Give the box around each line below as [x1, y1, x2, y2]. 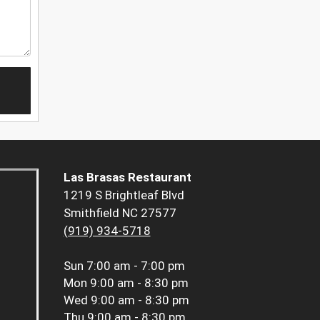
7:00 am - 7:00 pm [86, 259, 185, 274]
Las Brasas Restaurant [63, 170, 191, 185]
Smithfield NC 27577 [63, 206, 176, 221]
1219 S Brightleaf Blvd [63, 188, 184, 203]
